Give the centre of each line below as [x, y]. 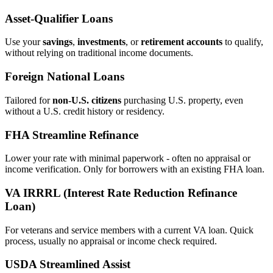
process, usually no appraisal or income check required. [111, 241]
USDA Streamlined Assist [68, 264]
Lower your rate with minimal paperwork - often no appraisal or [128, 158]
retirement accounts [182, 42]
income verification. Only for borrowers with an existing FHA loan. [135, 169]
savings [58, 42]
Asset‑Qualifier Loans [59, 18]
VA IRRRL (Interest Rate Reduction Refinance [121, 193]
